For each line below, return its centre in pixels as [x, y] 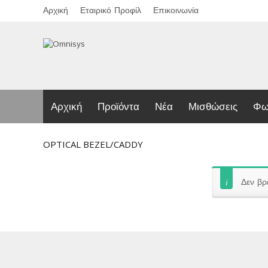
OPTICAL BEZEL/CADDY [93, 144]
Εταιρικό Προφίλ [111, 11]
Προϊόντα [118, 106]
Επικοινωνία [176, 11]
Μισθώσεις [213, 106]
